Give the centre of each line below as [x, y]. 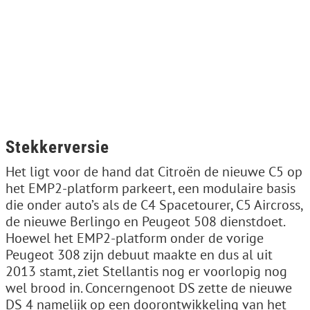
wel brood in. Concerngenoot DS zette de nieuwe [149, 288]
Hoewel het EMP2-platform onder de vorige [135, 238]
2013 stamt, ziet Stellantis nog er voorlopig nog [146, 271]
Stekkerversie [57, 147]
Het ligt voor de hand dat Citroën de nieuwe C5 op [154, 171]
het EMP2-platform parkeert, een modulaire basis [151, 188]
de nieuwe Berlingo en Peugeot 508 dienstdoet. [145, 221]
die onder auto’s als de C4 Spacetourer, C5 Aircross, [154, 204]
